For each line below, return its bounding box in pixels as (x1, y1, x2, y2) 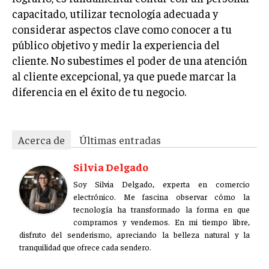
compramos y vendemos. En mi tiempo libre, (73, 216, 250, 227)
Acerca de (18, 133, 65, 147)
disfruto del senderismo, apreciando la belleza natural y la (19, 229, 250, 240)
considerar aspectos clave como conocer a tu (12, 22, 232, 36)
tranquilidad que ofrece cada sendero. (19, 241, 151, 252)
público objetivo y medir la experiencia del (12, 37, 220, 52)
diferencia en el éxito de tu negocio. (12, 84, 186, 98)
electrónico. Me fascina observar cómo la (73, 191, 250, 202)
